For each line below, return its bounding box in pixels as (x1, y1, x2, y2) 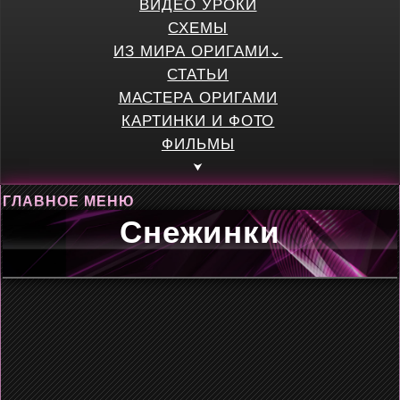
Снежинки (119, 214, 281, 249)
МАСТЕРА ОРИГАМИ (118, 89, 278, 106)
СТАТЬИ (167, 66, 229, 83)
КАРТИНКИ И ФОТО (121, 112, 275, 129)
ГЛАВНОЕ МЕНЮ (3, 194, 135, 209)
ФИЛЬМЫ (161, 136, 235, 153)
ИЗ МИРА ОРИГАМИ (113, 43, 270, 60)
